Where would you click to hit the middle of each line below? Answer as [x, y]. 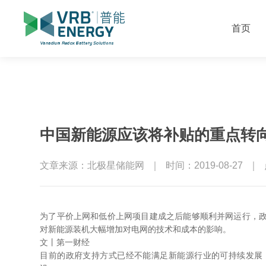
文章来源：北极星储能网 [92, 165]
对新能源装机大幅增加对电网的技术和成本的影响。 [136, 229]
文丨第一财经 [65, 243]
